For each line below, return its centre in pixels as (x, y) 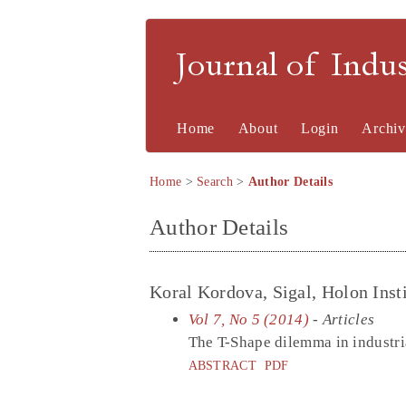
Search (215, 182)
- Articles (342, 319)
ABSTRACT (222, 365)
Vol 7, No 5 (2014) (248, 319)
